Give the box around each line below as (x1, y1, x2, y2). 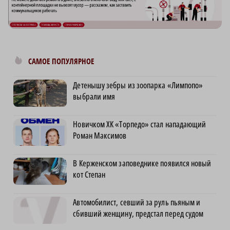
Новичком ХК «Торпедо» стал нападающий (73, 119, 206, 130)
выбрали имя (73, 91, 116, 103)
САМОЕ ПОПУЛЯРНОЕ (28, 56, 94, 67)
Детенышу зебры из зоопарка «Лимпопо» (73, 80, 203, 91)
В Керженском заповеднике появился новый (73, 158, 212, 169)
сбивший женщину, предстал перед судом (73, 208, 204, 220)
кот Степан (73, 169, 106, 181)
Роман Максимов (73, 130, 127, 142)
